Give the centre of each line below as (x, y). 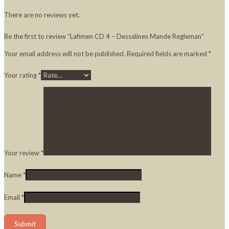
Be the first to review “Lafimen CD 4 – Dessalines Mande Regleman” (104, 36)
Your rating (21, 75)
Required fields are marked (168, 53)
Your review (22, 153)
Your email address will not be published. (65, 53)
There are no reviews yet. (42, 15)
